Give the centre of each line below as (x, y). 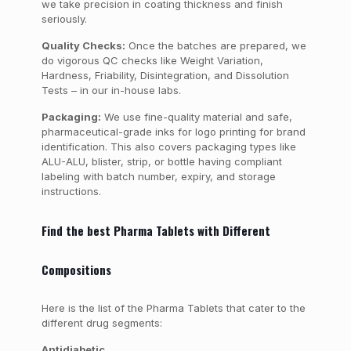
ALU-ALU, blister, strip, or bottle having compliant (161, 161)
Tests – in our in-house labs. (111, 90)
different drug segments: (101, 323)
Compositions (78, 270)
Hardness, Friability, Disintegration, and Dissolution (165, 75)
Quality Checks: (83, 45)
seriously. (64, 19)
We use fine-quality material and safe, (196, 117)
